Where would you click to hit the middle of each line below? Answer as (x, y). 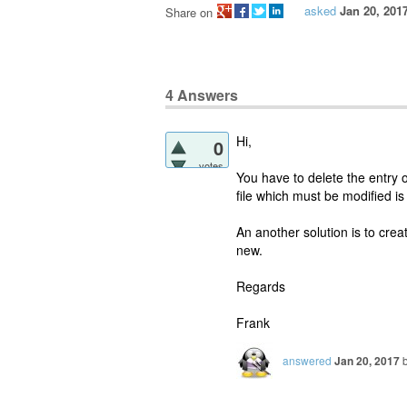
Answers (206, 94)
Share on (189, 12)
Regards (261, 286)
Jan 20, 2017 (367, 360)
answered (307, 360)
